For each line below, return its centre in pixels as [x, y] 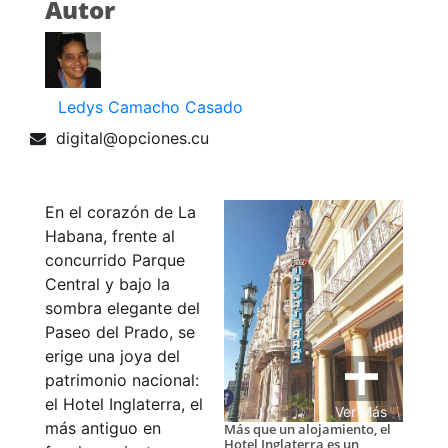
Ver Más [361, 411]
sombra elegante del [122, 308]
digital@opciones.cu [132, 138]
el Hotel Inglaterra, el [124, 404]
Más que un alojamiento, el [307, 428]
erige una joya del [112, 356]
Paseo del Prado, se [120, 332]
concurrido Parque [115, 260]
